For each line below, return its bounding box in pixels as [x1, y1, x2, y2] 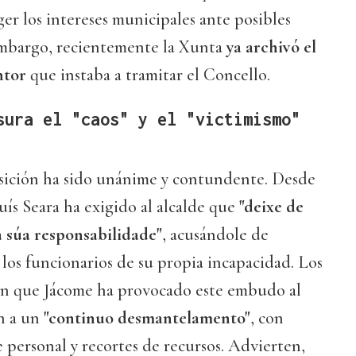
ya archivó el [226, 37, 316, 58]
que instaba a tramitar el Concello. [26, 64, 270, 86]
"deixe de [239, 196, 304, 218]
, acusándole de [162, 224, 269, 246]
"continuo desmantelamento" [44, 308, 250, 329]
